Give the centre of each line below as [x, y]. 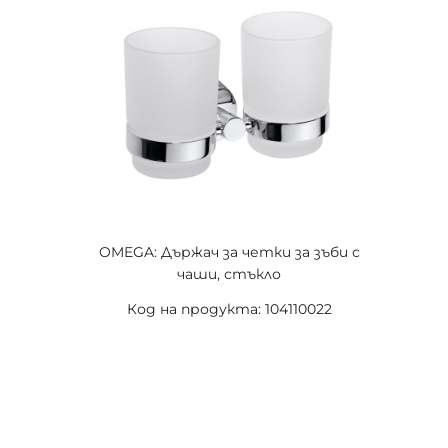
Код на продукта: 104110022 [229, 309]
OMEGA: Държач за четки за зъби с [229, 252]
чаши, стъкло [229, 274]
